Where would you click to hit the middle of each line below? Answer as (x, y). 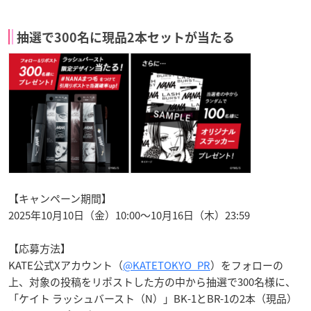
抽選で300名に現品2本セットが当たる (126, 37)
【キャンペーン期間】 (60, 199)
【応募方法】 (40, 249)
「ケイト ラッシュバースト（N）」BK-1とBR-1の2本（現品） (153, 299)
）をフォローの (247, 266)
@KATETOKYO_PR (167, 266)
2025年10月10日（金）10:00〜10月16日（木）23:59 (129, 216)
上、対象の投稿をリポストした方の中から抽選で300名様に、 (152, 282)
